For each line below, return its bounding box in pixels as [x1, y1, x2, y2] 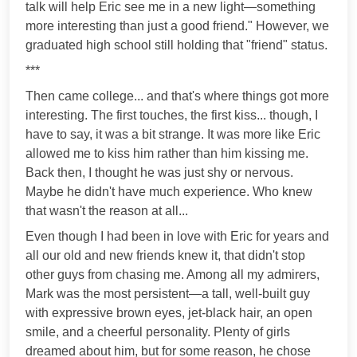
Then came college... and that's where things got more [25, 88, 329, 103]
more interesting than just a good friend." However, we [25, 18, 329, 33]
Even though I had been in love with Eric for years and [25, 229, 329, 243]
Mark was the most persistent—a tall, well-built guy [25, 286, 310, 300]
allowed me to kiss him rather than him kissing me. [25, 146, 308, 160]
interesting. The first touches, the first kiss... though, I [25, 108, 318, 122]
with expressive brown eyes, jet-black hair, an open [25, 305, 312, 320]
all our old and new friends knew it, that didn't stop [25, 248, 305, 262]
